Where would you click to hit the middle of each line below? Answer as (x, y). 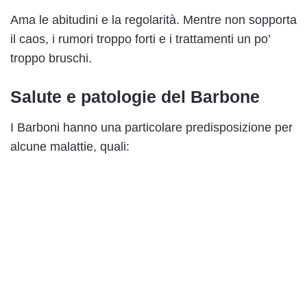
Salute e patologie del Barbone (135, 97)
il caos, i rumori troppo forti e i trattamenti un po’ (140, 39)
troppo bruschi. (51, 59)
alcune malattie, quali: (70, 146)
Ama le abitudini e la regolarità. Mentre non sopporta (153, 20)
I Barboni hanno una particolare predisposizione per (151, 127)
